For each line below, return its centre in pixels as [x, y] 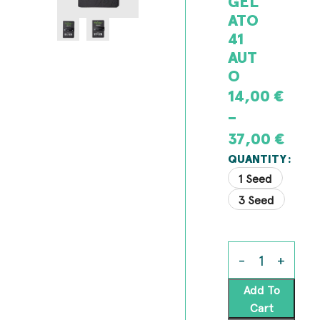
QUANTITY [257, 158]
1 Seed [256, 178]
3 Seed [257, 200]
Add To [261, 289]
